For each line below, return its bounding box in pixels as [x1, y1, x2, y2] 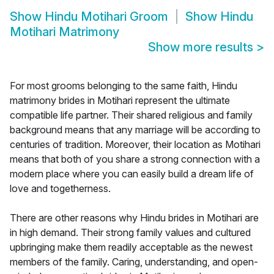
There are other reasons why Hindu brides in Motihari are [10, 212, 259, 224]
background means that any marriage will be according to [10, 124, 261, 136]
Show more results [148, 40, 256, 55]
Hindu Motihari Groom [45, 9, 168, 24]
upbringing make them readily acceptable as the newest [10, 241, 253, 254]
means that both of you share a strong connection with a [10, 153, 260, 166]
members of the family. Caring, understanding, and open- [10, 256, 258, 268]
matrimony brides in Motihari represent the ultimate [10, 94, 230, 107]
